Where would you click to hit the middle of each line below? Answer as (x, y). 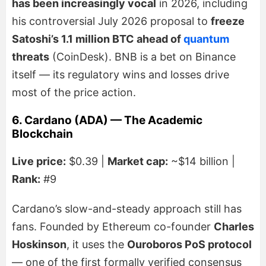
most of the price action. (74, 92)
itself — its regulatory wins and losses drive (121, 74)
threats (31, 56)
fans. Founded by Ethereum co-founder (113, 226)
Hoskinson (39, 244)
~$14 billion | (202, 161)
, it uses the (97, 244)
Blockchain (42, 134)
